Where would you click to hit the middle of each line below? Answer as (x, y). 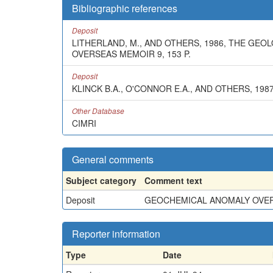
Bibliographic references (125, 8)
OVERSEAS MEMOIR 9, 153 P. (131, 54)
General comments (113, 159)
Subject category (101, 180)
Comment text (173, 180)
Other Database (98, 111)
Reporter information (116, 234)
